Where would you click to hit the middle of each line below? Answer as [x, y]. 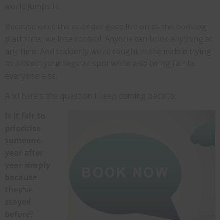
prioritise [23, 128]
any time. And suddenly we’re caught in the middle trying [108, 51]
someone [23, 141]
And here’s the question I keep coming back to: [91, 96]
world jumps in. [33, 7]
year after [24, 153]
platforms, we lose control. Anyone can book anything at [109, 39]
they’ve [19, 190]
